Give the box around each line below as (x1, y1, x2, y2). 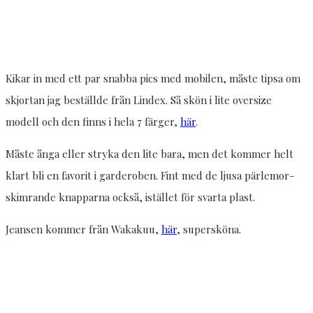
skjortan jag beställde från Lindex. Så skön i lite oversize (6, 93, 272, 108)
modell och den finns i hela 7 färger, (6, 115, 180, 129)
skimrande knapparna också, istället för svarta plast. (6, 190, 255, 205)
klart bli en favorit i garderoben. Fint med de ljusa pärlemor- (6, 168, 294, 183)
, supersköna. (177, 222, 241, 237)
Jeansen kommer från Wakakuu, (6, 222, 161, 237)
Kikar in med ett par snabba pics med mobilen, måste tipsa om (6, 71, 300, 86)
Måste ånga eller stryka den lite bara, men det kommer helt (6, 147, 293, 161)
